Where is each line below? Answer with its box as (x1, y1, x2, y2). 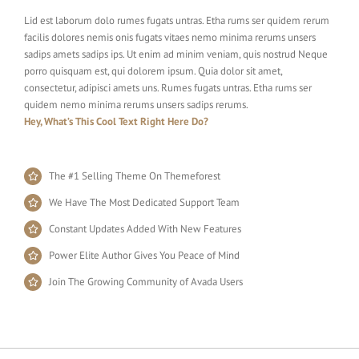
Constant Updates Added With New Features (49, 222, 242, 236)
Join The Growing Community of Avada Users (49, 275, 244, 288)
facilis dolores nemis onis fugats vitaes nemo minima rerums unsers (24, 30, 316, 44)
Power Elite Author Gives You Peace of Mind (49, 248, 240, 262)
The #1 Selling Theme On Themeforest (49, 169, 221, 183)
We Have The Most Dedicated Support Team (49, 196, 240, 209)
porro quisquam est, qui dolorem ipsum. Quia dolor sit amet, (24, 64, 282, 78)
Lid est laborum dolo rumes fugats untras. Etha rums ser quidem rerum (24, 14, 329, 27)
